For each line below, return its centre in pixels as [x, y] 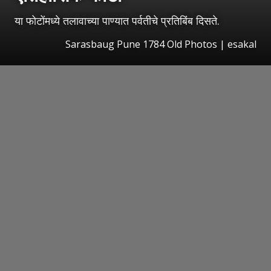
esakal [242, 44]
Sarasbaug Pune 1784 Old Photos [141, 44]
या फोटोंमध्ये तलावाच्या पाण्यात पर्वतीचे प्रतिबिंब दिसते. [117, 20]
